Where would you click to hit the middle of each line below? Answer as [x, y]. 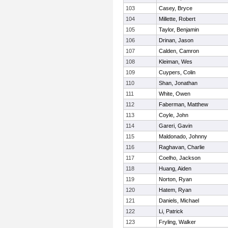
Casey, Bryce [176, 8]
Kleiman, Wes [176, 62]
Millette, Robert [177, 19]
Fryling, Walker [177, 222]
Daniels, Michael [179, 201]
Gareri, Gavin [176, 126]
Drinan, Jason [176, 40]
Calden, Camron [179, 51]
